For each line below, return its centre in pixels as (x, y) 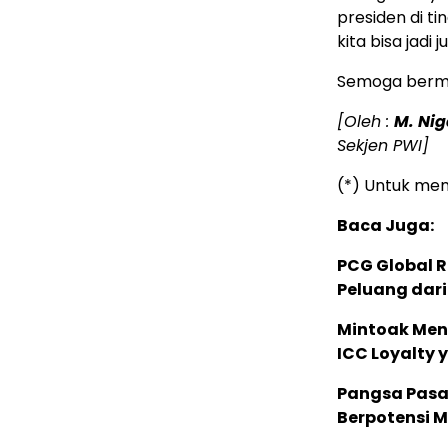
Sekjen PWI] (383, 146)
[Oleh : (365, 122)
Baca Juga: (385, 226)
